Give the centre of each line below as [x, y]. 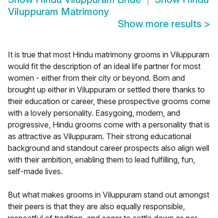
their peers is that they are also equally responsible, [96, 207]
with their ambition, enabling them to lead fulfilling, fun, [101, 160]
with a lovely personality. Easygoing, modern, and [94, 113]
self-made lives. [35, 172]
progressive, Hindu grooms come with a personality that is [109, 125]
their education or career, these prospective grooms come [109, 101]
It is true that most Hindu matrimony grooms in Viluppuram [109, 55]
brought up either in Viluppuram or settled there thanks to [106, 90]
